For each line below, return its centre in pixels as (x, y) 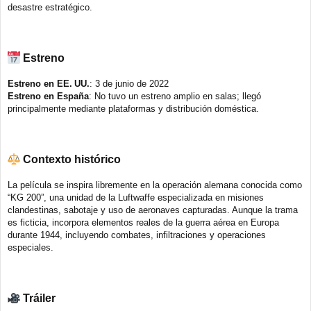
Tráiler (39, 299)
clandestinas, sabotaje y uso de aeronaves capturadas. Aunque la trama (153, 210)
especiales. (31, 248)
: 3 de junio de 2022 (129, 84)
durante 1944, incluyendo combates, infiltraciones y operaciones (137, 235)
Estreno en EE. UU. (49, 84)
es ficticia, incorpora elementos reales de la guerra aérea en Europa (143, 223)
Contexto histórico (72, 160)
